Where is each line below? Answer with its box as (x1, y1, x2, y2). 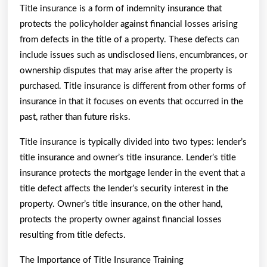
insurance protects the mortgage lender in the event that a (20, 168, 245, 178)
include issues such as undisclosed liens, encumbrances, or (20, 50, 247, 60)
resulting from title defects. (20, 230, 126, 240)
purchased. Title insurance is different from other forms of (20, 81, 246, 91)
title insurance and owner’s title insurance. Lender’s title (20, 153, 236, 162)
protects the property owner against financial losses (20, 215, 222, 224)
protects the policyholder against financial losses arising (20, 19, 238, 29)
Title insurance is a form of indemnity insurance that (20, 4, 222, 13)
